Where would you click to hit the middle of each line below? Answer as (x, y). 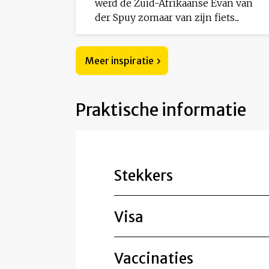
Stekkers (144, 176)
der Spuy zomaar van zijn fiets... (167, 18)
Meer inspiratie (119, 61)
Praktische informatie (161, 110)
